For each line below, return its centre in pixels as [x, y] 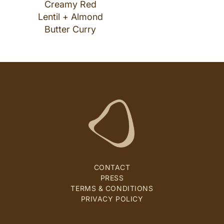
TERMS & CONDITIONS [112, 188]
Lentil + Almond [70, 17]
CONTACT [112, 167]
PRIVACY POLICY [112, 199]
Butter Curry [70, 29]
